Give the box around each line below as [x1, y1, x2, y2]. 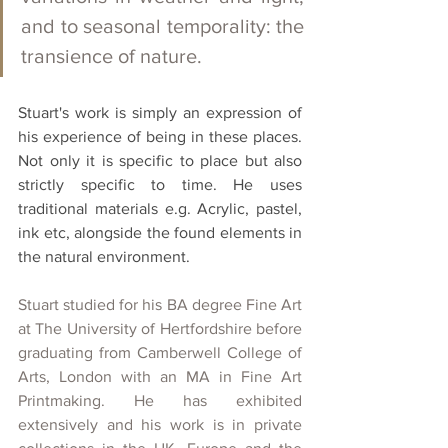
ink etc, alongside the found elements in [18, 223, 302, 241]
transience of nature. [21, 44, 207, 67]
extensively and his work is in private [18, 415, 302, 433]
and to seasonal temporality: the [21, 14, 304, 37]
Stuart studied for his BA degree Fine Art [18, 295, 302, 313]
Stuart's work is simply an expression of [18, 103, 302, 121]
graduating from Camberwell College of [18, 343, 302, 361]
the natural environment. [18, 247, 190, 265]
